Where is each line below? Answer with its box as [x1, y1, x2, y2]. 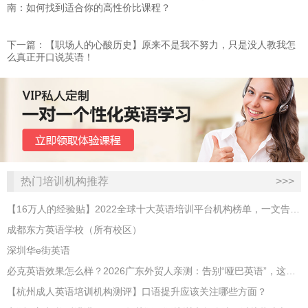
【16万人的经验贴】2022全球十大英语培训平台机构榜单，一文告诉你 [290, 203, 300, 215]
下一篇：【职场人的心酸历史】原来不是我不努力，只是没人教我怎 [7, 39, 296, 50]
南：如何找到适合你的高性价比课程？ [7, 2, 170, 13]
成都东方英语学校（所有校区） [7, 224, 142, 236]
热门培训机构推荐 [21, 175, 109, 188]
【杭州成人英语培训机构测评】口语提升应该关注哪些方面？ [7, 286, 267, 298]
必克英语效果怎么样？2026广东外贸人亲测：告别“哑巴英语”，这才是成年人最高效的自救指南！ [286, 265, 296, 277]
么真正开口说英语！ [7, 52, 93, 63]
